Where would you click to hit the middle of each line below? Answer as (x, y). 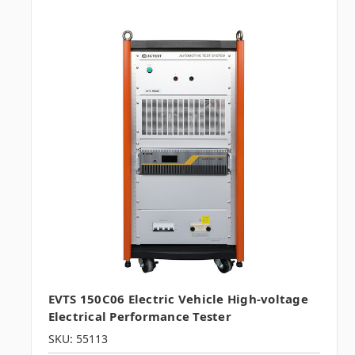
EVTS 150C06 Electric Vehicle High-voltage (178, 299)
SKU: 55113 (78, 339)
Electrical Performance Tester (139, 317)
